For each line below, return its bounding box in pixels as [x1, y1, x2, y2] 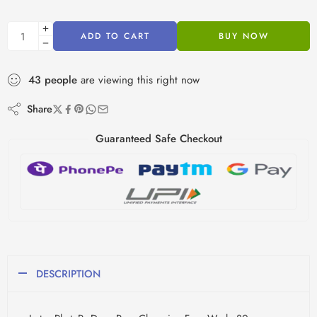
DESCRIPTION [36, 265, 100, 281]
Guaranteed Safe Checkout [95, 131, 222, 147]
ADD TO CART [80, 30, 150, 43]
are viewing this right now [77, 72, 200, 88]
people [45, 72, 77, 88]
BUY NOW [218, 30, 269, 43]
